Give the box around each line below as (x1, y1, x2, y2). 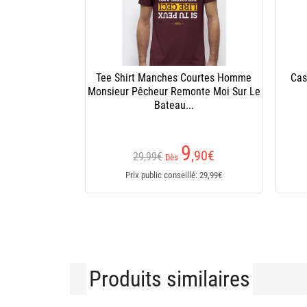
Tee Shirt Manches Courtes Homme (96, 71, 252, 84)
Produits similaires (89, 266, 250, 292)
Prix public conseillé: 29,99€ (125, 170, 223, 180)
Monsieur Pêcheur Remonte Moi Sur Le (87, 85, 260, 98)
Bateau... (153, 99, 194, 112)
